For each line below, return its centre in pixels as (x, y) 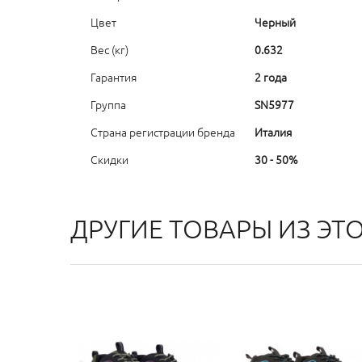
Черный (275, 22)
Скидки (109, 159)
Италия (273, 132)
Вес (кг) (109, 49)
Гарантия (114, 77)
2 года (271, 77)
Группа (108, 104)
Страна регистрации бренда (163, 132)
